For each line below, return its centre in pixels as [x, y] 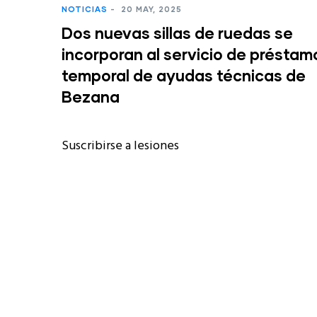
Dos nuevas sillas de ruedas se [177, 33]
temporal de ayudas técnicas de [184, 75]
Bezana [91, 97]
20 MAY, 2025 [150, 9]
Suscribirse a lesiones [120, 146]
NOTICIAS [85, 9]
